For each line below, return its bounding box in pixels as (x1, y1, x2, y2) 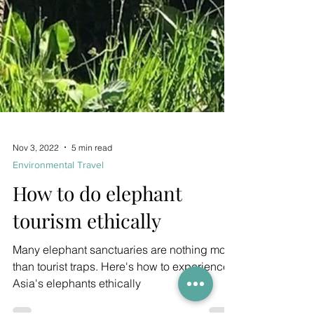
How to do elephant (13, 210, 182, 235)
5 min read (71, 171, 112, 182)
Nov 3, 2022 (13, 171, 59, 182)
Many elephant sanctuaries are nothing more (13, 272, 235, 286)
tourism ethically (13, 237, 161, 263)
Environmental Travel (13, 189, 104, 200)
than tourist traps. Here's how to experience (13, 289, 229, 303)
